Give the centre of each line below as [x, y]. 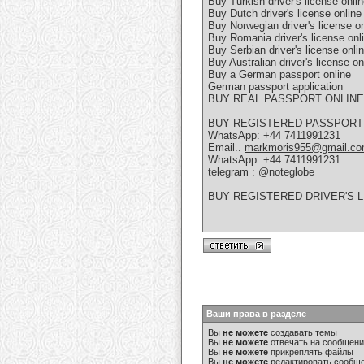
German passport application [275, 87]
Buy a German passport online [279, 75]
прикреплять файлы [311, 352]
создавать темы [303, 332]
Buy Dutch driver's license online [285, 14]
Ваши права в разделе [256, 314]
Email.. [226, 148]
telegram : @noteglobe [261, 172]
